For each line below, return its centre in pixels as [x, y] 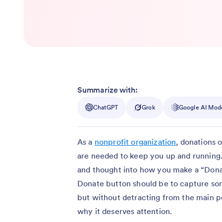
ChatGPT [106, 107]
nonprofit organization [135, 141]
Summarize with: [108, 89]
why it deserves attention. [125, 211]
